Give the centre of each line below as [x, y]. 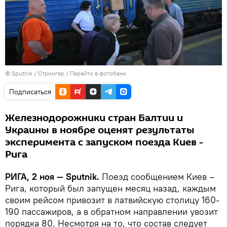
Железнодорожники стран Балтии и [94, 118]
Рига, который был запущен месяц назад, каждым [110, 188]
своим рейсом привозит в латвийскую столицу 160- [112, 200]
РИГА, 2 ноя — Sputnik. [52, 176]
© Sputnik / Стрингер [35, 73]
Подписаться [30, 91]
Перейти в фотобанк [98, 73]
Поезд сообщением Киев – [157, 176]
